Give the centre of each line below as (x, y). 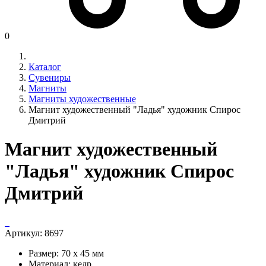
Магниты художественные (82, 99)
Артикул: (25, 233)
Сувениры (50, 77)
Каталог (45, 67)
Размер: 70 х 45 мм (66, 253)
